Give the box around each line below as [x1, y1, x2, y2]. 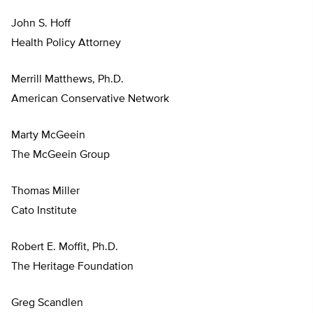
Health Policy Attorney [11, 38, 121, 50]
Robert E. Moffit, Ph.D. [11, 242, 118, 254]
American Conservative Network [11, 94, 169, 105]
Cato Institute [11, 205, 77, 217]
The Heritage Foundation [11, 261, 133, 273]
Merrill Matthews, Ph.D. [11, 74, 124, 86]
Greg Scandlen [11, 298, 83, 310]
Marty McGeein [11, 130, 85, 142]
